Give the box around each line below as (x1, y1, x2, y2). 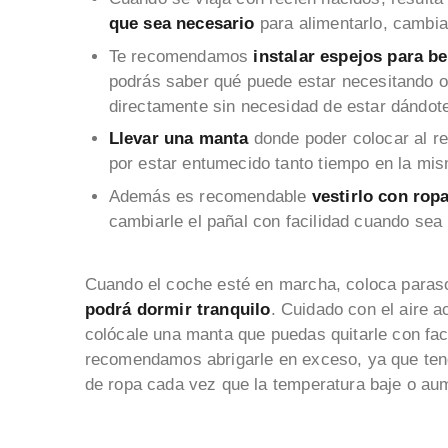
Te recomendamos (108, 46, 249, 66)
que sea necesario (108, 14, 260, 34)
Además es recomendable (108, 186, 307, 206)
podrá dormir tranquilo (84, 300, 271, 320)
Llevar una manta (108, 129, 249, 149)
